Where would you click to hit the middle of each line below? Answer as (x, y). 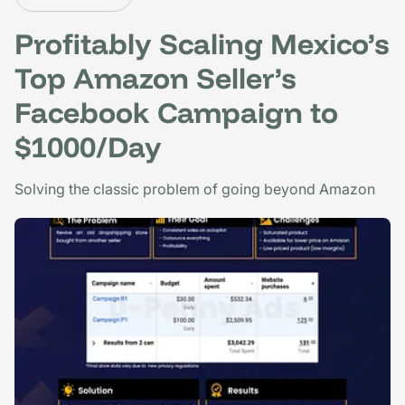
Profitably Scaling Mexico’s (202, 43)
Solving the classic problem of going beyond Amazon (195, 188)
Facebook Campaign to (176, 112)
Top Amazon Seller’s (155, 77)
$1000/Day (88, 146)
